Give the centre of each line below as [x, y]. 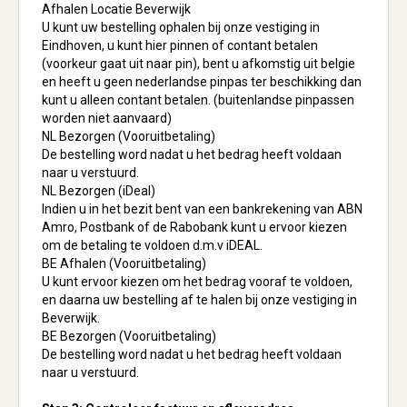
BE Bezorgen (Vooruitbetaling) [129, 336]
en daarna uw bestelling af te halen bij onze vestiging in [199, 300]
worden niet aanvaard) [107, 118]
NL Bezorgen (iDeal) [99, 191]
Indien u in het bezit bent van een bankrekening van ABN [202, 209]
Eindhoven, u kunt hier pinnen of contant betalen [180, 45]
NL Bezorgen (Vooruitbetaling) [129, 136]
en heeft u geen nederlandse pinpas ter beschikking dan [202, 82]
